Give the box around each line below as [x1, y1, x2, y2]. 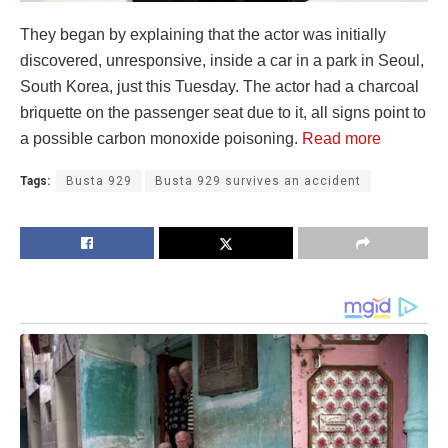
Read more [302, 130, 381, 148]
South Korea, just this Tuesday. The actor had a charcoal [20, 78, 419, 96]
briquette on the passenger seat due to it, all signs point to [20, 104, 426, 122]
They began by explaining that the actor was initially [20, 26, 386, 44]
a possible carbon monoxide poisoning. [20, 130, 302, 148]
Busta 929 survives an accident [155, 174, 361, 189]
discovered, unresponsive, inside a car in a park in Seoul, [20, 52, 424, 70]
